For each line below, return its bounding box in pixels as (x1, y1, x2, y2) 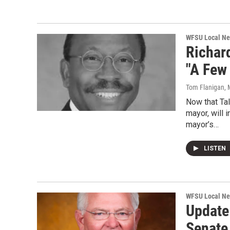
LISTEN (204, 145, 227, 152)
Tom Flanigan (186, 83, 224, 91)
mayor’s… (186, 120, 219, 129)
